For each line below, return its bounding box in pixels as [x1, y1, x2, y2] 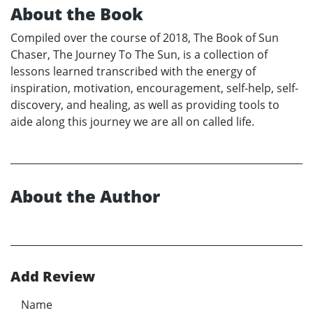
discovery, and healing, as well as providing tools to [10, 97, 279, 113]
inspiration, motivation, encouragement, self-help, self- [10, 80, 298, 96]
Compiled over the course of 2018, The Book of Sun [10, 30, 279, 46]
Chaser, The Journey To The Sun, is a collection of [10, 47, 268, 63]
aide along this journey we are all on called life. [10, 114, 254, 130]
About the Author [10, 184, 160, 208]
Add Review [10, 267, 95, 286]
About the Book [10, 2, 143, 26]
